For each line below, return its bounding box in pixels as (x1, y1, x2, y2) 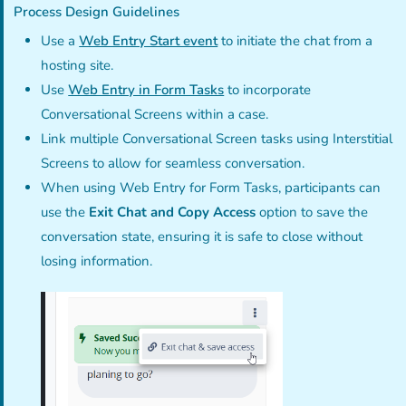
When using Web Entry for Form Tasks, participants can (41, 178, 382, 197)
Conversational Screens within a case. (41, 104, 269, 123)
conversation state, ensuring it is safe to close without (41, 227, 363, 246)
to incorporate (224, 80, 312, 99)
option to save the (256, 202, 369, 221)
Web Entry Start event (79, 31, 218, 50)
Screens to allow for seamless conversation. (41, 153, 305, 172)
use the (41, 202, 90, 221)
